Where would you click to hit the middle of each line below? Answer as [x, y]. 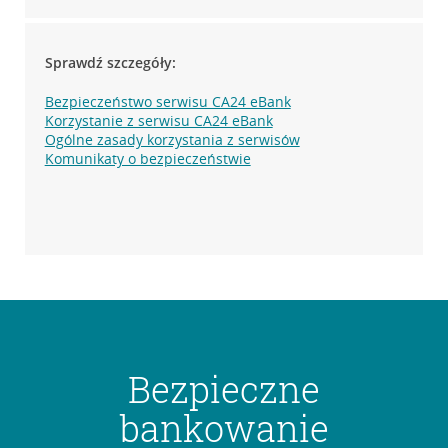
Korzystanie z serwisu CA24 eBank [158, 120]
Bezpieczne [224, 388]
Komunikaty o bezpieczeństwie [147, 158]
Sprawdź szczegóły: [110, 62]
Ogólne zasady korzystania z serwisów [172, 139]
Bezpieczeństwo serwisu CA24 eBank [167, 101]
